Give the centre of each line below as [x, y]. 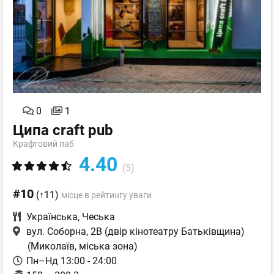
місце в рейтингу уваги [106, 195]
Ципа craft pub [63, 130]
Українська [52, 217]
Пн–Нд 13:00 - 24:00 [72, 261]
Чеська [98, 217]
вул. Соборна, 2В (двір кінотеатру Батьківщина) [135, 231]
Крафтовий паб [43, 143]
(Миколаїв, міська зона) [83, 246]
